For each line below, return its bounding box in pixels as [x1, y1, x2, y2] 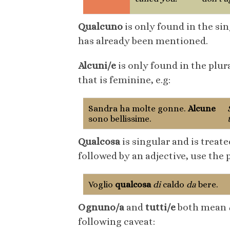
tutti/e [145, 202, 176, 213]
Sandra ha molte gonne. [88, 103, 188, 114]
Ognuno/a [78, 202, 124, 213]
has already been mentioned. [78, 35, 208, 47]
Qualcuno [78, 21, 123, 32]
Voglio [88, 179, 115, 190]
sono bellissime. [88, 113, 151, 124]
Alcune [188, 103, 216, 114]
